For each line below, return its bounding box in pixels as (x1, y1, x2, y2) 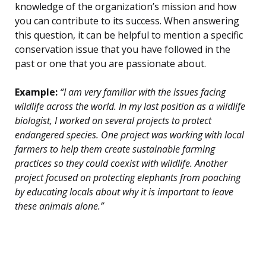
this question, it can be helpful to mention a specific (15, 28, 243, 42)
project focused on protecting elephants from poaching (15, 171, 240, 185)
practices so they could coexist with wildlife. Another (15, 157, 227, 170)
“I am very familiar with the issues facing (58, 85, 226, 99)
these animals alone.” (15, 199, 104, 213)
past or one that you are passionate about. (15, 57, 206, 71)
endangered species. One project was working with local (15, 128, 244, 142)
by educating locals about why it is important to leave (15, 185, 233, 199)
